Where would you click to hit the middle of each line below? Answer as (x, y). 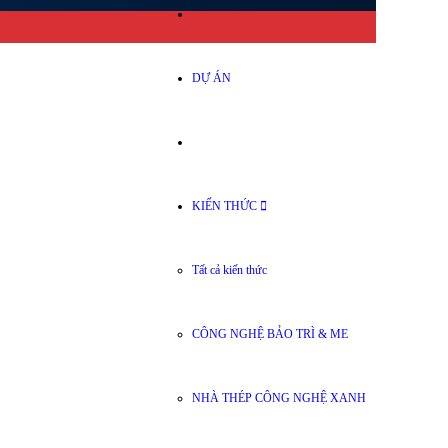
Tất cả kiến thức (229, 269)
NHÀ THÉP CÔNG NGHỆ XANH (279, 397)
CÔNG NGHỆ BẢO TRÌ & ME (270, 333)
